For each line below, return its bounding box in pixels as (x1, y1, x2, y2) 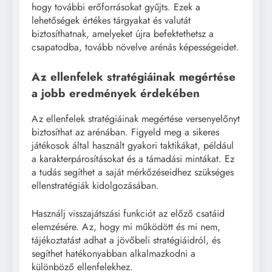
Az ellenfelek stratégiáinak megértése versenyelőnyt (32, 112, 240, 126)
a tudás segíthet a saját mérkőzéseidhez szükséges (32, 165, 234, 180)
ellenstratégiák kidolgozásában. (32, 178, 159, 193)
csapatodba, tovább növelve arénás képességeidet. (32, 39, 239, 54)
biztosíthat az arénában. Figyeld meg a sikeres (32, 125, 219, 140)
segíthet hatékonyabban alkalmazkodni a (32, 246, 195, 261)
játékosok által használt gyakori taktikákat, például (32, 138, 234, 153)
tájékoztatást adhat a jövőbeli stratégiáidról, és (32, 233, 220, 248)
